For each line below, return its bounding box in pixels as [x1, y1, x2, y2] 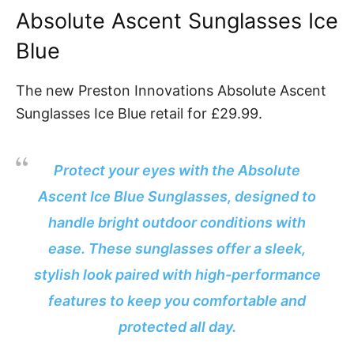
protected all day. [118, 318, 236, 336]
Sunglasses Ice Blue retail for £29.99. [16, 105, 262, 122]
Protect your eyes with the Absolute [54, 162, 300, 179]
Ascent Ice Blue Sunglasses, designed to [38, 188, 316, 205]
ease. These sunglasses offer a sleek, [48, 240, 306, 258]
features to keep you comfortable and [48, 292, 306, 310]
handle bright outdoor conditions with [48, 214, 306, 232]
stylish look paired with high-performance [33, 266, 321, 284]
